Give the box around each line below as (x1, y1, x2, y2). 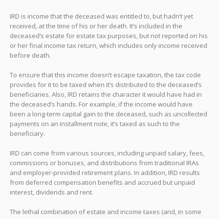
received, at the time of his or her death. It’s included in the (10, 21, 182, 30)
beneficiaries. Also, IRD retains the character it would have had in (10, 89, 202, 99)
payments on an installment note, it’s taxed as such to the (10, 119, 180, 128)
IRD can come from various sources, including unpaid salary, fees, (10, 148, 204, 157)
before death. (10, 50, 51, 60)
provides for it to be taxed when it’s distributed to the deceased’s (10, 80, 202, 89)
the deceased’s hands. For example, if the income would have (10, 99, 193, 109)
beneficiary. (10, 129, 45, 138)
